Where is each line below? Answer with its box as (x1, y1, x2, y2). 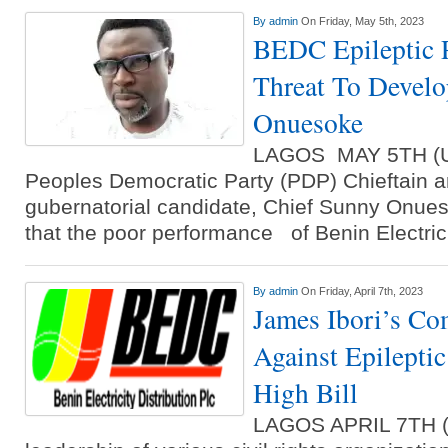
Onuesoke (253, 104, 363, 141)
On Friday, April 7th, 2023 (301, 285, 423, 297)
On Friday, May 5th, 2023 (301, 15, 424, 27)
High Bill (253, 374, 358, 411)
